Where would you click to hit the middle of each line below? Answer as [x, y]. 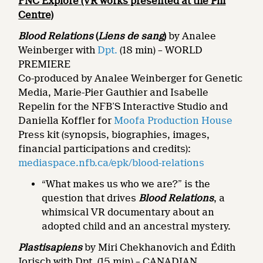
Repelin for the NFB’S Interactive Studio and [123, 106]
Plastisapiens [52, 247]
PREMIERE [45, 64]
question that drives [90, 198]
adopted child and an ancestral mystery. [136, 226]
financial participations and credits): [105, 149]
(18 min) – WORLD [160, 50]
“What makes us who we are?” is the [126, 184]
